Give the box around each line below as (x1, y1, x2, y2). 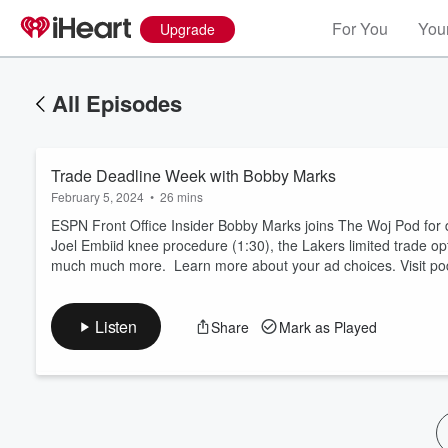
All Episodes (52, 87, 182, 119)
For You (332, 17, 388, 40)
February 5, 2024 (51, 188, 144, 205)
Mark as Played (278, 316, 377, 337)
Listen (95, 315, 137, 338)
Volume (351, 270, 405, 287)
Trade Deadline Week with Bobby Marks (51, 164, 336, 187)
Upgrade (160, 19, 215, 39)
